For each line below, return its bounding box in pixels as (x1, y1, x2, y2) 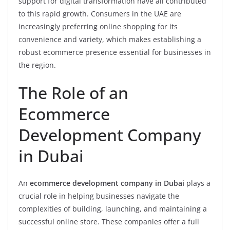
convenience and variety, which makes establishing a (18, 34, 201, 44)
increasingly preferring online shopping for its (18, 22, 178, 31)
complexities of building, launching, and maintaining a (18, 204, 207, 214)
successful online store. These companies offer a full (18, 217, 199, 226)
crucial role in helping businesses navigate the (18, 191, 179, 201)
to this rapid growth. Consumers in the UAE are (18, 9, 181, 18)
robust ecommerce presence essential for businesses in (18, 47, 211, 57)
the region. (18, 60, 56, 70)
